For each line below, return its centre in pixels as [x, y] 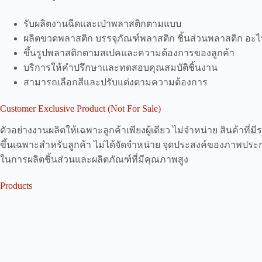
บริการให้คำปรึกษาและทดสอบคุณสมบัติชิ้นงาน [120, 67]
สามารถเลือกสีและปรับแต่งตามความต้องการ [116, 82]
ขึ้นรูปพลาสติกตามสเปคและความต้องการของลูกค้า [129, 53]
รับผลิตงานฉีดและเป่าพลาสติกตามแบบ [102, 23]
